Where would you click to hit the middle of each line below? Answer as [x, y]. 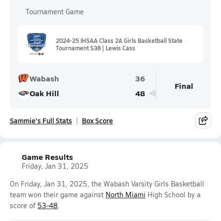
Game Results [47, 157]
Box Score [97, 120]
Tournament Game [55, 12]
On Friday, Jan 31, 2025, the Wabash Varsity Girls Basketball [107, 184]
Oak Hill [44, 93]
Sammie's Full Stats [41, 120]
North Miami [126, 195]
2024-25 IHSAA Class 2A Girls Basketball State [119, 40]
